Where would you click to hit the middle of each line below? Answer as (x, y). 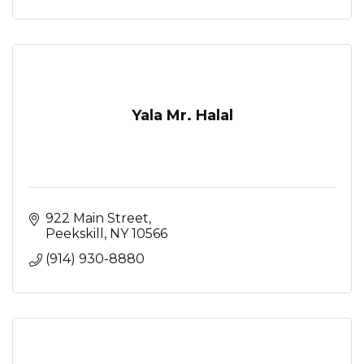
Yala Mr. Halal (182, 115)
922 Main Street (97, 218)
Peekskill (75, 233)
